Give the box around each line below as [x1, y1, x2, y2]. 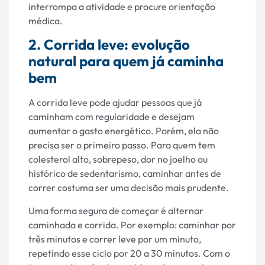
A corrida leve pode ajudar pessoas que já [28, 96, 202, 109]
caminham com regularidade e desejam [28, 111, 195, 123]
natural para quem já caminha [28, 52, 224, 70]
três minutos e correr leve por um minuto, [28, 232, 201, 245]
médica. [28, 14, 63, 27]
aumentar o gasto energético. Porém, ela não [28, 125, 219, 137]
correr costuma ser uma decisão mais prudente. [28, 182, 229, 194]
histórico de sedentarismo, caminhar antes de [28, 167, 221, 180]
